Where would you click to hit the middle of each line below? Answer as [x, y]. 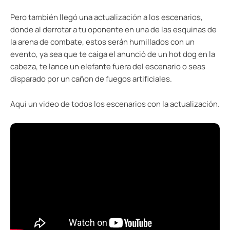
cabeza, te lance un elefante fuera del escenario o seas [108, 67]
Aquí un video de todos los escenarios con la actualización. [115, 104]
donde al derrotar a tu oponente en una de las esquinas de [113, 30]
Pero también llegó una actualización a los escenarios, [107, 17]
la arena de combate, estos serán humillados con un [102, 42]
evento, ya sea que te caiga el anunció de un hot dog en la [113, 54]
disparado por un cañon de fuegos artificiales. [91, 79]
